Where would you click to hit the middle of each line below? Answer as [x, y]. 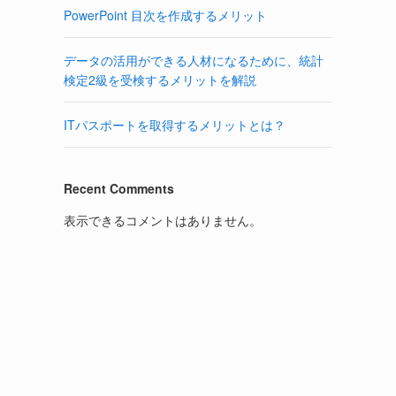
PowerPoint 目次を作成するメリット [165, 15]
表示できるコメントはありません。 [163, 220]
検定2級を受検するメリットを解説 [160, 80]
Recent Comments [119, 188]
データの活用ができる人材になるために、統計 [194, 60]
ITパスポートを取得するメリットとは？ [175, 125]
